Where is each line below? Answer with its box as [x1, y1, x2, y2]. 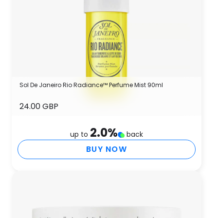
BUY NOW [86, 144, 127, 155]
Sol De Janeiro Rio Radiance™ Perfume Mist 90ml [19, 81, 163, 89]
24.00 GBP [19, 101, 58, 112]
